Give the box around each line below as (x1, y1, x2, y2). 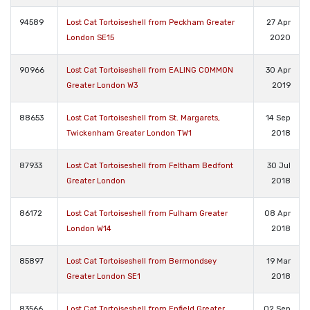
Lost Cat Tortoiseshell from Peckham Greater (66, 17, 235, 27)
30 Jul (267, 161, 291, 170)
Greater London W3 (66, 80, 138, 90)
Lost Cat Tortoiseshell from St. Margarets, (66, 113, 220, 122)
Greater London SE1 (66, 271, 140, 281)
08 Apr (264, 208, 291, 218)
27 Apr (266, 17, 291, 27)
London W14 (66, 224, 111, 233)
